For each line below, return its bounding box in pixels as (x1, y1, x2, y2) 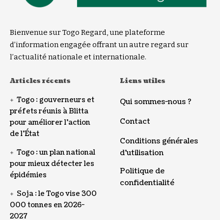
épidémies (10, 170, 47, 180)
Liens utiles (120, 76, 165, 85)
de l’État (10, 129, 39, 138)
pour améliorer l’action (10, 117, 90, 127)
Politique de (120, 165, 165, 176)
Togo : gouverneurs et (17, 95, 95, 105)
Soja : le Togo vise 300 (17, 189, 97, 198)
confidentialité (120, 177, 174, 188)
